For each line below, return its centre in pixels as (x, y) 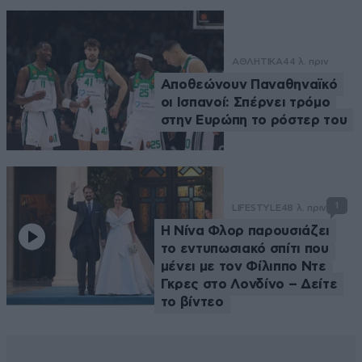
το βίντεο (192, 301)
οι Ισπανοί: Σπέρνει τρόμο (245, 102)
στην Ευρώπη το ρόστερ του (254, 120)
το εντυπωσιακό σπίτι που (244, 248)
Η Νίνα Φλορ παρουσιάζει (245, 230)
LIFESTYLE (256, 207)
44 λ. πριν (305, 61)
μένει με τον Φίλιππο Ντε (243, 266)
